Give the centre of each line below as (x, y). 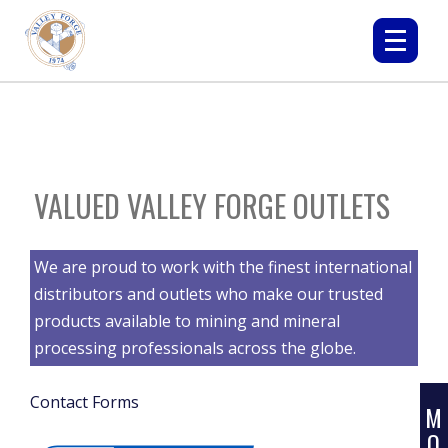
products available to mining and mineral (187, 321)
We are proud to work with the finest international (223, 267)
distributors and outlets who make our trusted (208, 294)
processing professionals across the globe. (195, 348)
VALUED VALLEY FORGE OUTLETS (212, 205)
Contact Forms (84, 402)
